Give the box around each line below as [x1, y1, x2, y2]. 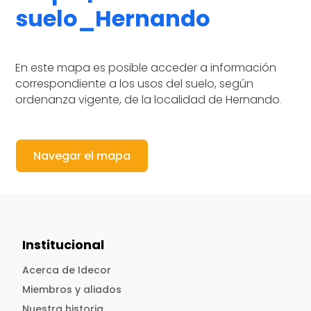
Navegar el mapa [33, 147, 131, 164]
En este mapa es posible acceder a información [15, 59, 277, 76]
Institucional [22, 235, 105, 253]
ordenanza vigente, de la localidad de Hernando [15, 91, 280, 108]
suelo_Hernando [15, 2, 211, 34]
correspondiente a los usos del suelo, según [15, 75, 254, 92]
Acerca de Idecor [22, 262, 112, 277]
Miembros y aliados [22, 282, 122, 296]
